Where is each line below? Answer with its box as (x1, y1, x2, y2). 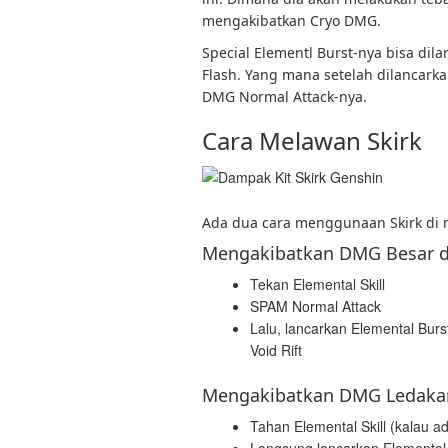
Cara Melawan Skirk (202, 123, 422, 157)
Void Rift (250, 339, 302, 360)
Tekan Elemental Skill (250, 273, 385, 294)
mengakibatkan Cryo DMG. (202, 10, 381, 30)
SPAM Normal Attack (250, 295, 381, 316)
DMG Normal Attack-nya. (202, 86, 367, 106)
